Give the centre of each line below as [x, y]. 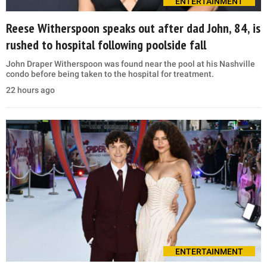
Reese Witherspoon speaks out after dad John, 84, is [133, 28]
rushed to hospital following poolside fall [106, 45]
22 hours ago [30, 90]
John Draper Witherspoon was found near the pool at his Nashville [131, 64]
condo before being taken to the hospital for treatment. [110, 74]
